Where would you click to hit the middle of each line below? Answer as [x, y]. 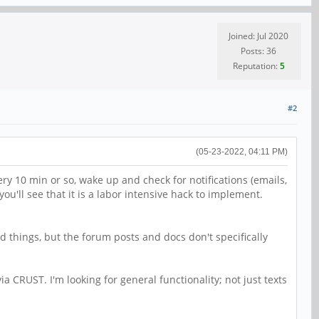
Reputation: [256, 66]
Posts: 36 [258, 51]
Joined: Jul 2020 [258, 36]
